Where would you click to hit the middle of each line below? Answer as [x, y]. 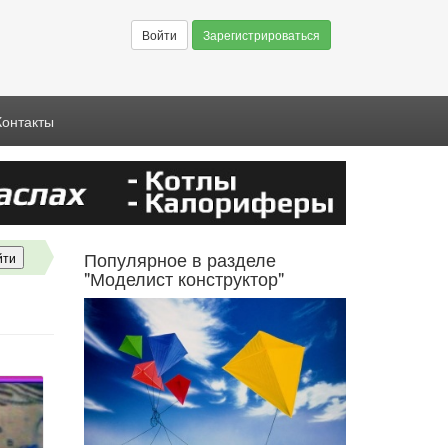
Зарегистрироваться [261, 34]
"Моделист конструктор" [183, 277]
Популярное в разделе [179, 258]
